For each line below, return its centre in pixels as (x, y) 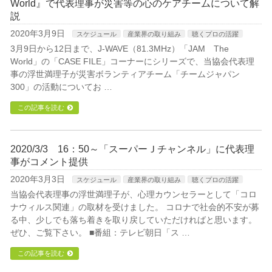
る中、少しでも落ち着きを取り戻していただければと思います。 (134, 220)
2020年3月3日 (38, 179)
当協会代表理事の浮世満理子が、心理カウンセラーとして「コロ (134, 194)
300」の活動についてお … (62, 87)
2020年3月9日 (38, 33)
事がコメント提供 (49, 162)
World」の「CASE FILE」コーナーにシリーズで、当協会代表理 (133, 61)
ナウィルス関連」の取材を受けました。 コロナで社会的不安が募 (135, 207)
